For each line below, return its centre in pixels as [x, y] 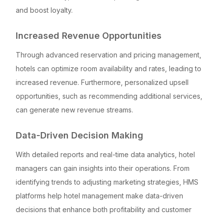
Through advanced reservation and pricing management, [109, 55]
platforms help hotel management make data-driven [99, 195]
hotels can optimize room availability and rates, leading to [109, 68]
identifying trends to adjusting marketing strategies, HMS [107, 182]
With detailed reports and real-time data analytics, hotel [105, 154]
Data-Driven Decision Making [80, 135]
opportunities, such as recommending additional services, [109, 96]
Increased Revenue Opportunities [89, 35]
